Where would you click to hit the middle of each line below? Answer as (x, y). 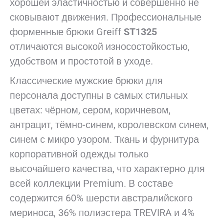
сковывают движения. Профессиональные (106, 17)
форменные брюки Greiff (67, 32)
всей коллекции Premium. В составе (91, 184)
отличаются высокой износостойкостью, (100, 47)
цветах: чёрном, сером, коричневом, (90, 110)
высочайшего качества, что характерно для (107, 169)
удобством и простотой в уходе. (81, 61)
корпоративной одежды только (79, 154)
